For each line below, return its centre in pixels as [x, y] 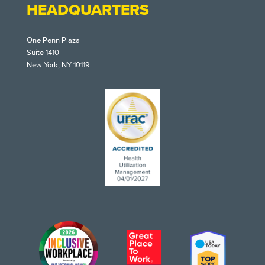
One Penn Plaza [53, 40]
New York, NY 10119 [58, 65]
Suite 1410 [43, 52]
